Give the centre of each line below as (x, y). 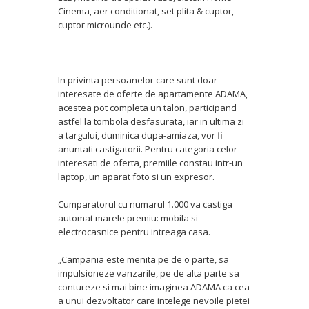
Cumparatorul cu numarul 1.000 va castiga (145, 204)
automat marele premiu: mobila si (128, 218)
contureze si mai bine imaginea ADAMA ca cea (154, 287)
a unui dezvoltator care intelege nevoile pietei (154, 301)
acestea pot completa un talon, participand (147, 108)
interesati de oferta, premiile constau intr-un (150, 163)
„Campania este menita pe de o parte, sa (143, 259)
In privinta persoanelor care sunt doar (138, 80)
